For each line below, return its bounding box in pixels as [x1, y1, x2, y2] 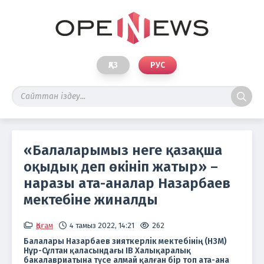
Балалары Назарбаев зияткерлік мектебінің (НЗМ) [24, 236, 227, 246]
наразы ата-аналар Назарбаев [24, 175, 230, 192]
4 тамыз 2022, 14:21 [70, 221, 134, 230]
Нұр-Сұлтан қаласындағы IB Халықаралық [24, 246, 191, 256]
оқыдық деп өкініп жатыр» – [24, 159, 218, 175]
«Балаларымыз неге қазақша [24, 142, 222, 159]
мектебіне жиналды [24, 192, 158, 208]
